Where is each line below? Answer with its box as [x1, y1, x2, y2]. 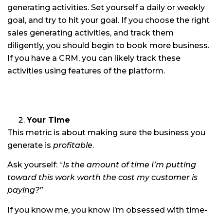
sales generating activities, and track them [7, 28, 174, 37]
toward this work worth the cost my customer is [7, 173, 198, 182]
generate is [7, 140, 53, 150]
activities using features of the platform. [7, 66, 165, 75]
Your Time [27, 115, 70, 125]
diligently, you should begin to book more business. [7, 41, 209, 50]
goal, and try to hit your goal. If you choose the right [7, 16, 210, 25]
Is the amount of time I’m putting [63, 160, 196, 170]
